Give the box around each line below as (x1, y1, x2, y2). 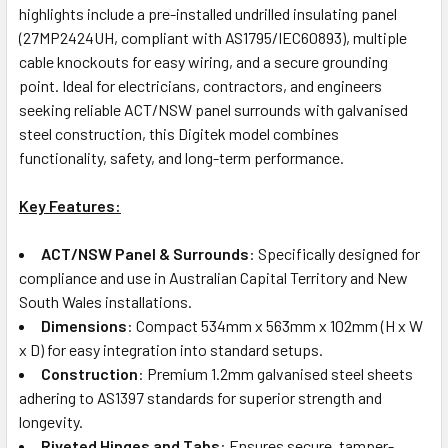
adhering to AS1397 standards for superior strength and (19, 388, 382, 408)
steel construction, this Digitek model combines (19, 124, 339, 144)
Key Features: (19, 196, 121, 216)
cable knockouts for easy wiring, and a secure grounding (19, 52, 388, 72)
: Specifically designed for (249, 244, 420, 264)
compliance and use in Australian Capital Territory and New (19, 268, 408, 288)
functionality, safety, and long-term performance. (19, 148, 344, 168)
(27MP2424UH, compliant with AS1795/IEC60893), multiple (19, 28, 407, 48)
